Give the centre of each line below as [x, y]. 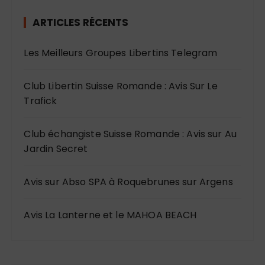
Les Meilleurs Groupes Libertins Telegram [121, 53]
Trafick [41, 101]
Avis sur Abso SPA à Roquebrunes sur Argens [128, 182]
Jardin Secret [56, 149]
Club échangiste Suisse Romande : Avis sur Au [130, 134]
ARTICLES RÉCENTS [81, 23]
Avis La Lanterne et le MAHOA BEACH [110, 215]
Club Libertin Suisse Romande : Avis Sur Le [121, 86]
